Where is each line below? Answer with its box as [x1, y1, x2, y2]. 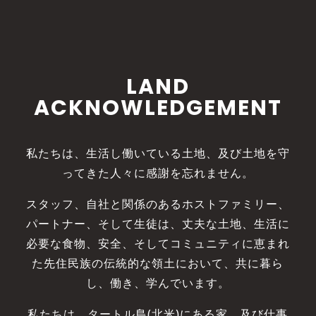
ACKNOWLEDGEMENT [33, 93, 282, 123]
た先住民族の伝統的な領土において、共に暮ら [32, 255, 284, 272]
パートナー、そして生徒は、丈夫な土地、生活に [25, 216, 290, 232]
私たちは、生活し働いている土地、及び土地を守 [25, 145, 290, 162]
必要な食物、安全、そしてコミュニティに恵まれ [25, 236, 290, 252]
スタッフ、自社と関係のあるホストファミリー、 [25, 196, 290, 212]
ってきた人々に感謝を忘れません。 [61, 165, 254, 181]
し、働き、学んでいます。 [85, 275, 230, 291]
